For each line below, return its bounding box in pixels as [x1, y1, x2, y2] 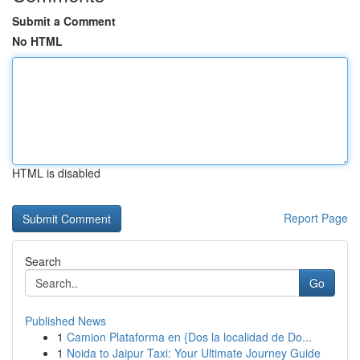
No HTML [12, 33, 63, 49]
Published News [25, 313, 106, 329]
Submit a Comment [12, 13, 116, 29]
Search [25, 253, 61, 269]
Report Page [284, 210, 348, 226]
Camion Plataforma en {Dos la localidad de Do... [67, 329, 312, 345]
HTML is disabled [12, 165, 100, 181]
